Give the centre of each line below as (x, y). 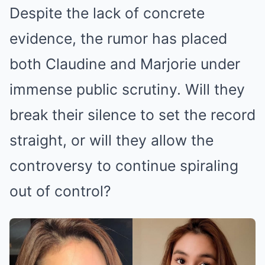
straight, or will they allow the (112, 140)
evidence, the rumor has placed (118, 39)
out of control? (60, 191)
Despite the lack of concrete (107, 13)
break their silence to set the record (132, 115)
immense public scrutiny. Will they (127, 90)
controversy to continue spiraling (124, 166)
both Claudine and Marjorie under (125, 64)
